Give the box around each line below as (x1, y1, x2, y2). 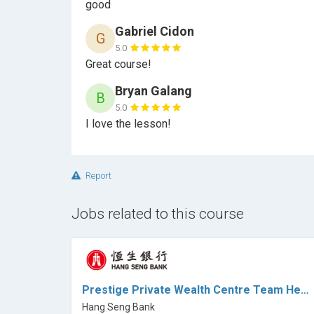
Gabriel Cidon (115, 24, 194, 39)
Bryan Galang (115, 83, 192, 98)
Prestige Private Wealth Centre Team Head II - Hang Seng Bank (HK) (301, 282, 309, 296)
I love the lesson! (86, 117, 171, 130)
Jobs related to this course (71, 205, 244, 222)
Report (83, 170, 111, 181)
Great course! (86, 57, 151, 71)
